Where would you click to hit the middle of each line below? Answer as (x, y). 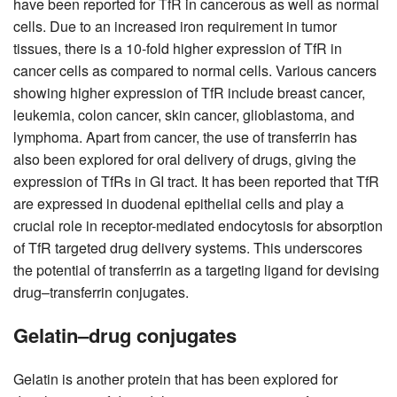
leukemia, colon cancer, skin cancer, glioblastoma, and (184, 114)
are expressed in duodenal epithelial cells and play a (179, 203)
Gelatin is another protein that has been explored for (175, 378)
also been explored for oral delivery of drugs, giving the (185, 159)
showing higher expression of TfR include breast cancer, (189, 92)
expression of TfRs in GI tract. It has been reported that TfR (196, 181)
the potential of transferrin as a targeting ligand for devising (196, 269)
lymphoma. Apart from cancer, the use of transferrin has (185, 136)
